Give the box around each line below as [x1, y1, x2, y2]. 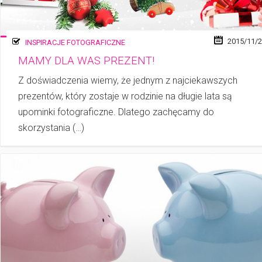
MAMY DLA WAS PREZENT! [18, 54, 154, 68]
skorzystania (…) [18, 122, 84, 133]
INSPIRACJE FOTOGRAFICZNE [25, 38, 125, 47]
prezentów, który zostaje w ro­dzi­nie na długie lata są [18, 90, 232, 102]
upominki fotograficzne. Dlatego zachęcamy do [18, 106, 214, 118]
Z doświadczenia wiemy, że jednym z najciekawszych [18, 74, 237, 86]
